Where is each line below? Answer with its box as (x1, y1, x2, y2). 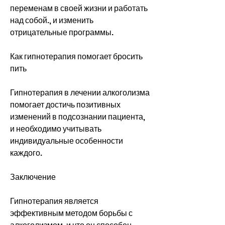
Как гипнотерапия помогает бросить (10, 50, 143, 62)
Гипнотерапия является (10, 195, 98, 207)
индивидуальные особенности (10, 135, 123, 147)
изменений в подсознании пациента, (10, 110, 145, 123)
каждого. (10, 147, 42, 159)
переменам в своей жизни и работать (10, 2, 148, 14)
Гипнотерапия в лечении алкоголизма (10, 86, 150, 98)
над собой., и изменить (10, 14, 93, 26)
